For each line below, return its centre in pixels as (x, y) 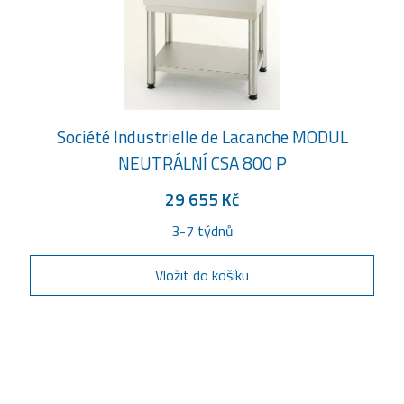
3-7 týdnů (202, 231)
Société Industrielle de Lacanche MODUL (202, 137)
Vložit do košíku (202, 275)
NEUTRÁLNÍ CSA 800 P (202, 163)
